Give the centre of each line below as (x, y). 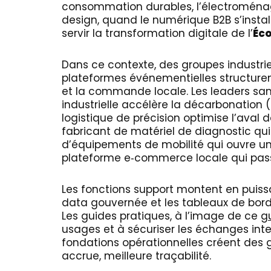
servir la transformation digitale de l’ (157, 33)
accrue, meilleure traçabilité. (136, 256)
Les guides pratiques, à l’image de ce (161, 216)
